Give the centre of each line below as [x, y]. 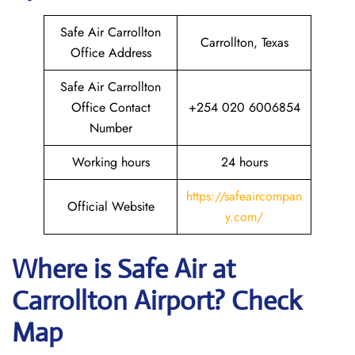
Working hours [111, 162]
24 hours [244, 162]
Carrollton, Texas [244, 42]
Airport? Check [218, 301]
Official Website [111, 206]
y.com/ [244, 217]
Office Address [111, 53]
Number [111, 128]
